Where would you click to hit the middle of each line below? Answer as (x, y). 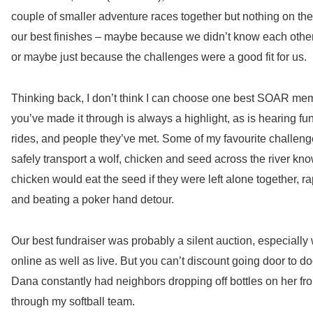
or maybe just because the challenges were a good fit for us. (159, 57)
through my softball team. (73, 301)
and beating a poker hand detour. (93, 199)
